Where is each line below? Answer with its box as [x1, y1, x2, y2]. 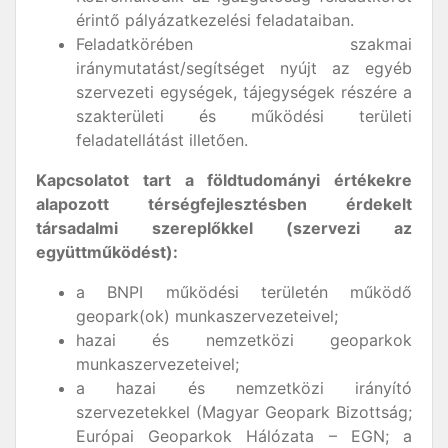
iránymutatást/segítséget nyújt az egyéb [76, 58, 412, 78]
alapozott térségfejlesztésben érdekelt [36, 194, 412, 214]
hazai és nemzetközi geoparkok [76, 330, 412, 350]
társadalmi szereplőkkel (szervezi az [36, 218, 412, 238]
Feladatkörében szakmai [76, 34, 412, 54]
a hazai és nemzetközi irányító [76, 378, 412, 398]
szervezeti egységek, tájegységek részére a [76, 82, 412, 102]
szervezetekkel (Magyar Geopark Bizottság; [76, 402, 412, 422]
